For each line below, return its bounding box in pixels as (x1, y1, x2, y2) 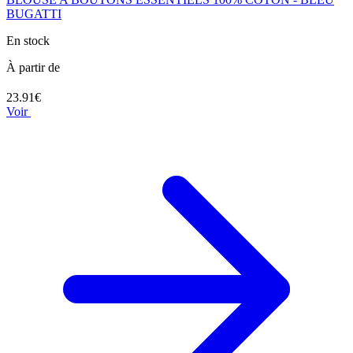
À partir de (6, 60, 60, 74)
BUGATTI (6, 6, 61, 20)
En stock (6, 33, 50, 47)
